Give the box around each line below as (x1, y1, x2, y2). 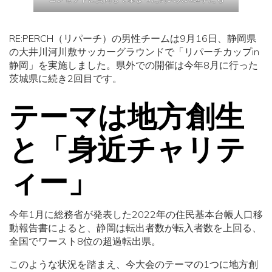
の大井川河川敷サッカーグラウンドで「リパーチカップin (9, 46, 259, 58)
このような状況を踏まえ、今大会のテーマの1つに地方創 (9, 258, 258, 270)
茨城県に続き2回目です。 (9, 72, 122, 84)
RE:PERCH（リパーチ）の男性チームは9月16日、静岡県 (9, 32, 256, 44)
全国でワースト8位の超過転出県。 (9, 235, 161, 247)
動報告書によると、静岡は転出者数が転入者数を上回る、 (9, 222, 262, 234)
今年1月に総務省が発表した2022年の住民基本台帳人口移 (9, 208, 263, 220)
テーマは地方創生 (9, 98, 244, 134)
